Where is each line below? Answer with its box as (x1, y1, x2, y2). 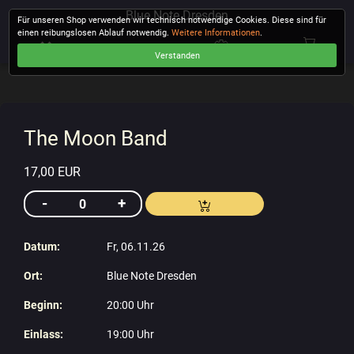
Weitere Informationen (171, 28, 261, 39)
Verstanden (154, 50, 200, 61)
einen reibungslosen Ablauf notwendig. (17, 28, 172, 39)
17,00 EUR (24, 164, 81, 180)
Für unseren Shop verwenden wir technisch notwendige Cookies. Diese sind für (17, 15, 327, 26)
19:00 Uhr (106, 328, 154, 342)
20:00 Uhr (106, 299, 154, 313)
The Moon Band (24, 126, 168, 150)
